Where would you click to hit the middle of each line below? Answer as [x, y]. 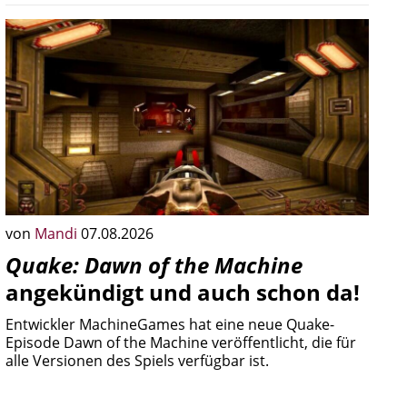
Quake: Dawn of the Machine [154, 265]
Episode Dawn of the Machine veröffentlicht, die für [181, 342]
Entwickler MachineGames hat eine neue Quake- [170, 324]
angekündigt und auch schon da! [183, 292]
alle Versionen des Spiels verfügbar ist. [137, 361]
